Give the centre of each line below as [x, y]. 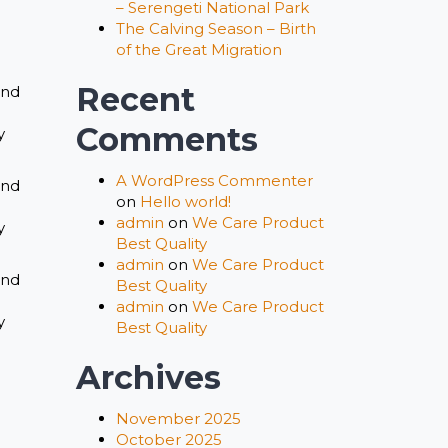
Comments [167, 139]
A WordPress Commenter [214, 180]
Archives [148, 377]
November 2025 [178, 418]
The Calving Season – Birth [216, 28]
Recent [135, 99]
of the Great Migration [199, 49]
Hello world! [185, 201]
